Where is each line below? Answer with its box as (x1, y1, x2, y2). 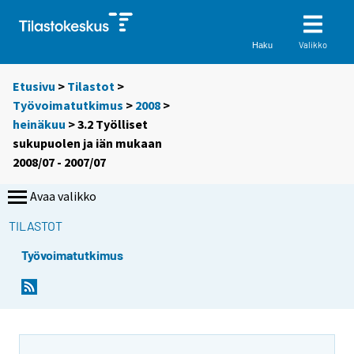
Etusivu (13, 78, 55, 95)
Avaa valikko (30, 188, 96, 205)
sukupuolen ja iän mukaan (13, 135, 162, 152)
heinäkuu (13, 116, 66, 133)
